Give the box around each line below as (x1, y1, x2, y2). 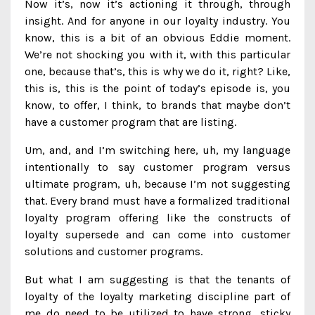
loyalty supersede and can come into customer (25, 228, 290, 241)
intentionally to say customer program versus (25, 160, 290, 174)
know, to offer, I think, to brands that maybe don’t (25, 98, 290, 112)
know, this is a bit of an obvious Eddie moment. (25, 31, 290, 44)
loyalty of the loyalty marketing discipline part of (25, 290, 290, 303)
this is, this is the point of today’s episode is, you (25, 82, 290, 95)
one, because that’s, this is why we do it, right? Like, (25, 65, 290, 78)
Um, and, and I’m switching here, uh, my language (25, 143, 290, 157)
